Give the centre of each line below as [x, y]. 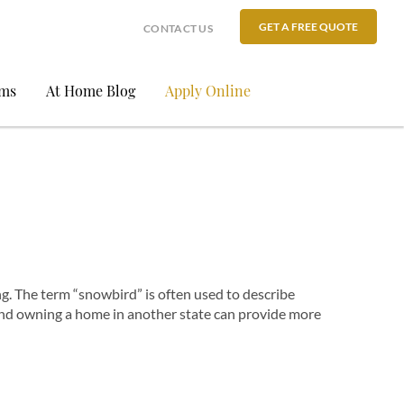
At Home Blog [91, 91]
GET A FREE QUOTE [308, 27]
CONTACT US [178, 28]
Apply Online [208, 91]
